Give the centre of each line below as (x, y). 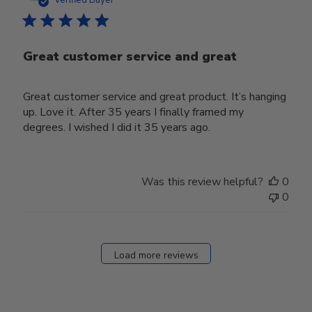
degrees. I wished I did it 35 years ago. (117, 128)
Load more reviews (156, 255)
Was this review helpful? (202, 182)
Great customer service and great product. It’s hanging (155, 97)
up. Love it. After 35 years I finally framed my (134, 112)
